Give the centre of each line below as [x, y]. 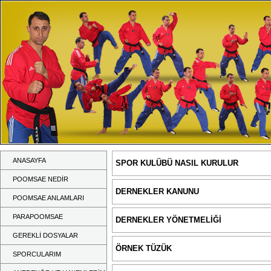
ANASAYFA [29, 160]
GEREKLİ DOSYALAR [45, 235]
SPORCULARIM [37, 254]
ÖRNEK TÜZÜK [144, 248]
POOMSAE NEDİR [41, 179]
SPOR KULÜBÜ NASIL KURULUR [177, 163]
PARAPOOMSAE [38, 217]
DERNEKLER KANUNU [157, 191]
